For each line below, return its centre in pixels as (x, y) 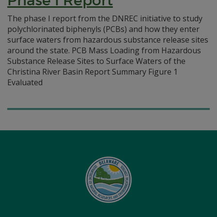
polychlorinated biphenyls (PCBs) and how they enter (103, 29)
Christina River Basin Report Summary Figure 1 (93, 72)
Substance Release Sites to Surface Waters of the (96, 61)
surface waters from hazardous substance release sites (108, 40)
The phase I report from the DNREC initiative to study (105, 18)
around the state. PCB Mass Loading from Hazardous (104, 50)
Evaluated (25, 82)
